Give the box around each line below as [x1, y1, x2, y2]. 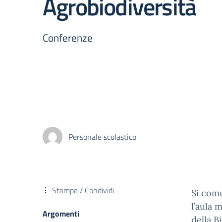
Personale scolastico [68, 130, 136, 143]
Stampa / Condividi [52, 184, 114, 196]
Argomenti [43, 208, 79, 220]
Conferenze [43, 30, 93, 46]
